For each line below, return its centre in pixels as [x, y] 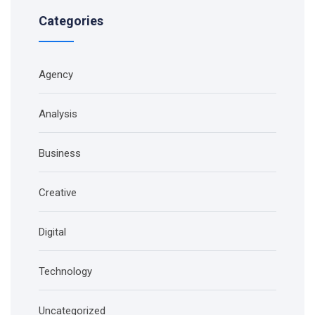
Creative [58, 192]
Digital [52, 232]
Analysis [58, 114]
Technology [65, 271]
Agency [56, 74]
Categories [71, 20]
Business [60, 153]
